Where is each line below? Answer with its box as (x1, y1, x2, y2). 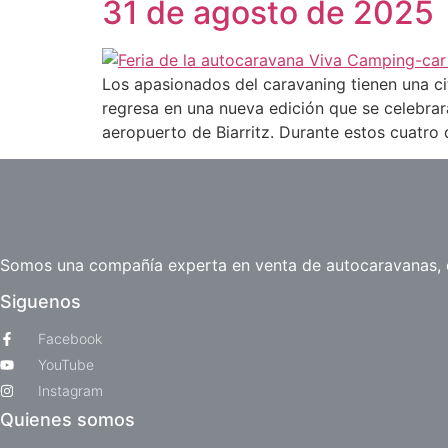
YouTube (37, 356, 94, 374)
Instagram (37, 382, 103, 400)
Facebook (37, 330, 102, 348)
